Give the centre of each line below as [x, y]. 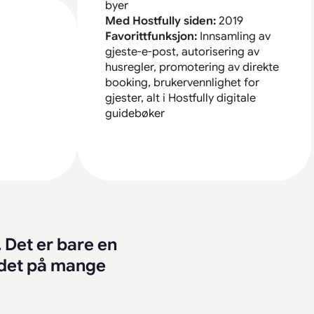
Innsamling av [234, 36]
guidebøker [135, 114]
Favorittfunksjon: [151, 36]
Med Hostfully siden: [161, 21]
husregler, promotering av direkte [192, 67]
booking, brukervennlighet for [182, 83]
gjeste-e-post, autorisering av [182, 52]
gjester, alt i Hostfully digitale [180, 98]
